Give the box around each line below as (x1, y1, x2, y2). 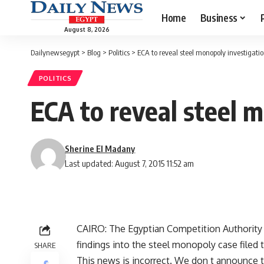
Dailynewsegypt (31, 48, 80, 57)
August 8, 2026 (64, 25, 110, 33)
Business (200, 11, 237, 24)
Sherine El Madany (65, 143, 136, 154)
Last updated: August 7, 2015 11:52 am (65, 158, 194, 169)
